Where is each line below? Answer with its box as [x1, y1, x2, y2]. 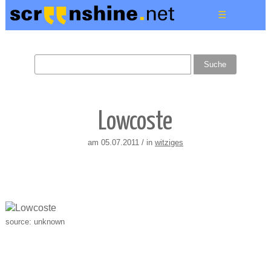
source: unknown [5, 217, 65, 226]
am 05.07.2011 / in [87, 138, 155, 147]
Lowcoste [98, 109, 173, 135]
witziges [154, 138, 183, 147]
